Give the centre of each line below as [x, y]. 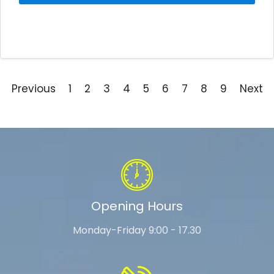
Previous [33, 88]
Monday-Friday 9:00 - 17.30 [137, 230]
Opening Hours [137, 206]
